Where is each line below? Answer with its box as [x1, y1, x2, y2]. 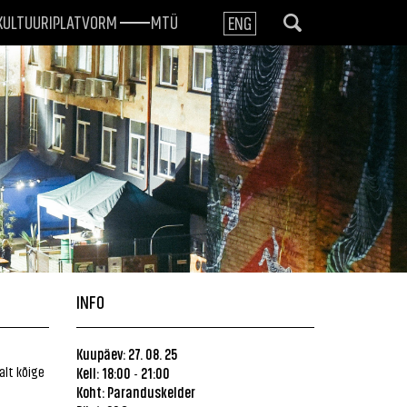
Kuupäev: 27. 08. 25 [75, 344, 177, 362]
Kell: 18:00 [75, 363, 131, 382]
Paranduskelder [106, 382, 195, 401]
